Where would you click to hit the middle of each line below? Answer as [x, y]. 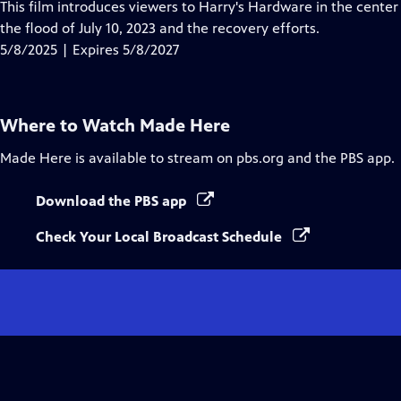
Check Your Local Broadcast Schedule [161, 237]
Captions [226, 49]
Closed [219, 27]
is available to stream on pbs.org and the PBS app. [233, 158]
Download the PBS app [113, 201]
